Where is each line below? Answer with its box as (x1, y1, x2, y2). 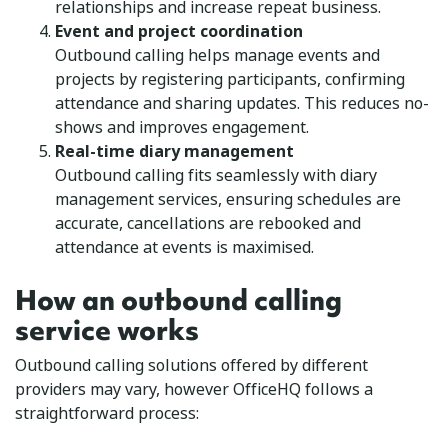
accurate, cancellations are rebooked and (55, 211, 361, 235)
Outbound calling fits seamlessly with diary (55, 163, 377, 187)
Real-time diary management (55, 139, 294, 163)
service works (15, 311, 199, 349)
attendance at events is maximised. (55, 235, 314, 259)
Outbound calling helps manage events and (55, 43, 380, 67)
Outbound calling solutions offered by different (15, 353, 368, 377)
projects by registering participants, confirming (55, 67, 405, 91)
